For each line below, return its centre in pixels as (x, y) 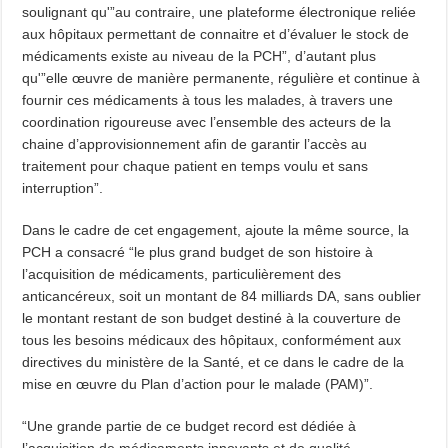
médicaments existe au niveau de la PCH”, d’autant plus (199, 56)
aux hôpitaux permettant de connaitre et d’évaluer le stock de (216, 34)
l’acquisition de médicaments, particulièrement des (182, 274)
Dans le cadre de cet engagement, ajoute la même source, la (216, 230)
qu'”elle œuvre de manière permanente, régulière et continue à (221, 78)
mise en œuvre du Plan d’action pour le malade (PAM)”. (198, 384)
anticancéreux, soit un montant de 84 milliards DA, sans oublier (222, 296)
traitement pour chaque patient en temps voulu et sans (195, 166)
